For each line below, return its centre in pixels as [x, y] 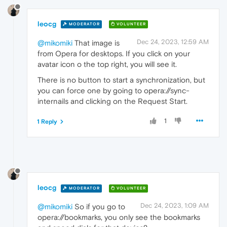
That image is [96, 43]
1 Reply [47, 121]
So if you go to [99, 207]
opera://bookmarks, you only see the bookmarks [119, 217]
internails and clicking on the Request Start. [112, 101]
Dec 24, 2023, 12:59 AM [173, 42]
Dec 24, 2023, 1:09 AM [175, 206]
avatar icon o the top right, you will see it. [107, 64]
